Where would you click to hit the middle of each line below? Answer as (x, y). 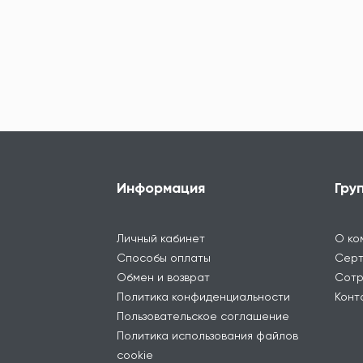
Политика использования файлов (208, 335)
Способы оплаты (164, 257)
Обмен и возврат (164, 277)
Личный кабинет (161, 238)
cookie (135, 354)
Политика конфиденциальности (204, 296)
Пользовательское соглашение (203, 316)
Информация (161, 188)
